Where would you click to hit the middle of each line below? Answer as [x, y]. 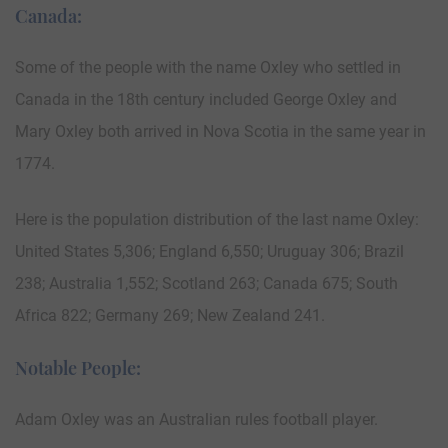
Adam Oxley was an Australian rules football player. [196, 419]
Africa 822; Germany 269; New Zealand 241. [170, 315]
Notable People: [78, 367]
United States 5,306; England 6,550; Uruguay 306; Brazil [209, 251]
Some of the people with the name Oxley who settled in [208, 67]
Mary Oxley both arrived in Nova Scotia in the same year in [220, 131]
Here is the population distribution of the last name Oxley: [217, 219]
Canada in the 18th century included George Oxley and [206, 99]
